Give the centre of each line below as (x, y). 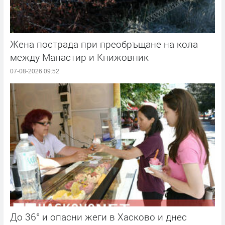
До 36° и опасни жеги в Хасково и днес (98, 217)
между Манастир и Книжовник (79, 57)
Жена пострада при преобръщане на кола (104, 44)
